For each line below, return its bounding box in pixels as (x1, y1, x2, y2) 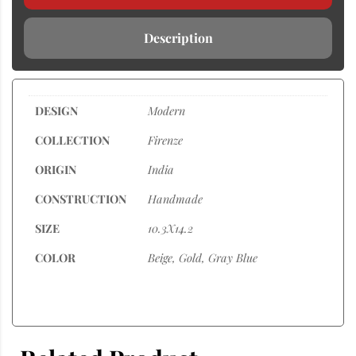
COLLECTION (35, 131, 110, 148)
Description (143, 29, 213, 46)
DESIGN (35, 102, 78, 118)
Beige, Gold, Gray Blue (148, 249, 257, 265)
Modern (148, 102, 185, 118)
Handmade (148, 190, 203, 207)
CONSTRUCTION (35, 190, 126, 207)
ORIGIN (35, 161, 76, 177)
